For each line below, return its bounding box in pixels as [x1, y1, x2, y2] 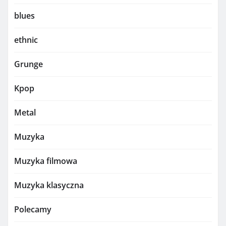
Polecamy [14, 204, 51, 215]
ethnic [14, 34, 38, 46]
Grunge [14, 59, 43, 70]
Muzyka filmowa [14, 155, 77, 167]
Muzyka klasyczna [14, 180, 84, 191]
